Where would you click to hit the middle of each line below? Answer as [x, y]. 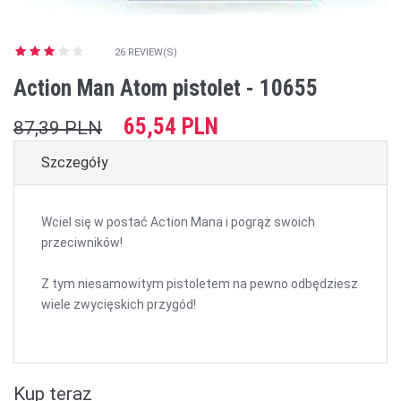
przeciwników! [82, 243]
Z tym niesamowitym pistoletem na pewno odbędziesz [200, 284]
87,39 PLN [58, 128]
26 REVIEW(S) [146, 52]
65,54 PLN [171, 127]
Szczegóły [75, 162]
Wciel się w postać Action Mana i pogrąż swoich [178, 222]
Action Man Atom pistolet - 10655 [166, 88]
